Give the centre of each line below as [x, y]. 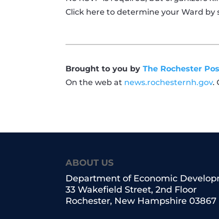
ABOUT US [90, 163]
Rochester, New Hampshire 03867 [141, 201]
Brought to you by [104, 68]
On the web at [95, 82]
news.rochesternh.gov [169, 82]
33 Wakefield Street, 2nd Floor [131, 190]
